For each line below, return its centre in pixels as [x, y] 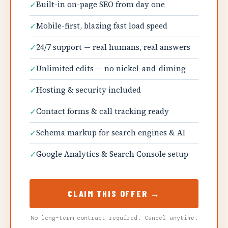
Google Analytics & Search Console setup [112, 154]
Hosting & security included [89, 90]
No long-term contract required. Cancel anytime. [114, 218]
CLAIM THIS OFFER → [114, 193]
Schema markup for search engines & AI [111, 133]
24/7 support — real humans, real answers [113, 47]
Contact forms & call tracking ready [103, 111]
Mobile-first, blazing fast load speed [102, 26]
